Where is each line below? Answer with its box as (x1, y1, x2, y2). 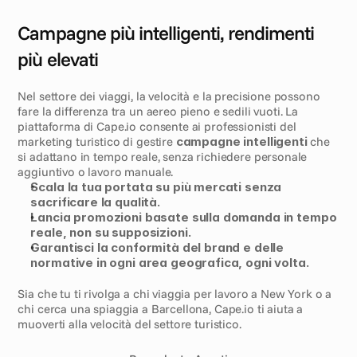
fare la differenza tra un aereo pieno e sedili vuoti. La (18, 104, 299, 119)
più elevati (18, 47, 98, 71)
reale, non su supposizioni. (30, 225, 191, 240)
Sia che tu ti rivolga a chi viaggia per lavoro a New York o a (18, 286, 332, 301)
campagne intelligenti (175, 134, 308, 149)
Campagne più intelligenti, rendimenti (18, 21, 314, 45)
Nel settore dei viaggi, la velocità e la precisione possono (18, 88, 320, 104)
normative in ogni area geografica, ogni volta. (30, 255, 309, 270)
